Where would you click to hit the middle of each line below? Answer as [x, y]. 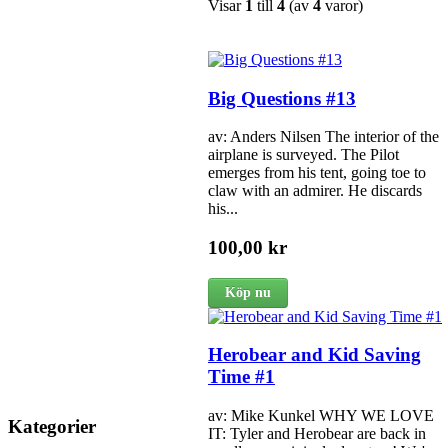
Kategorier [52, 426]
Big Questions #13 [282, 98]
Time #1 [241, 377]
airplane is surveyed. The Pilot [303, 155]
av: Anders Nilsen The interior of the [323, 137]
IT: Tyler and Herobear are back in [317, 434]
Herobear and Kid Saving [314, 355]
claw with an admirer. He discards [315, 191]
